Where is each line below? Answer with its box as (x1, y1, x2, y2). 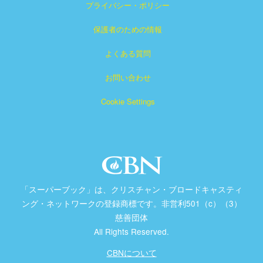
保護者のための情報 (93, 23, 162, 35)
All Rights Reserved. (94, 225, 169, 237)
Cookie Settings (100, 96, 155, 107)
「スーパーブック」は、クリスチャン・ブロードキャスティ (21, 183, 242, 195)
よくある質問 (104, 48, 151, 59)
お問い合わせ (104, 72, 151, 83)
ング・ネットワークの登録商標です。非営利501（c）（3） (21, 197, 242, 209)
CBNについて (106, 247, 157, 258)
